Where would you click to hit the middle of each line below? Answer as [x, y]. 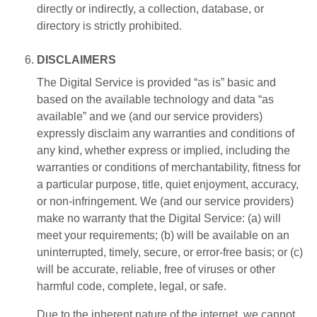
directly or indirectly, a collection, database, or [150, 9]
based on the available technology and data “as [155, 100]
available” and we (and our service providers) [150, 117]
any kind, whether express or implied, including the [163, 151]
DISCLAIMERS [76, 60]
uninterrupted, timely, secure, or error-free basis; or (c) [170, 253]
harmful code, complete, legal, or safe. [132, 287]
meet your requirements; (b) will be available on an [163, 236]
